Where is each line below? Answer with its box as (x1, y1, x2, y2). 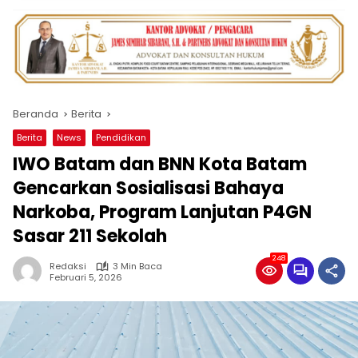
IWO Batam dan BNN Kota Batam (13, 152, 307, 177)
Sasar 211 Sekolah (13, 224, 167, 249)
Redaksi (50, 260, 86, 273)
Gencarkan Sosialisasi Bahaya (13, 176, 284, 201)
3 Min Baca (113, 260, 162, 273)
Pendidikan (96, 131, 146, 145)
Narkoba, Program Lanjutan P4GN (13, 200, 312, 225)
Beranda (13, 106, 58, 122)
